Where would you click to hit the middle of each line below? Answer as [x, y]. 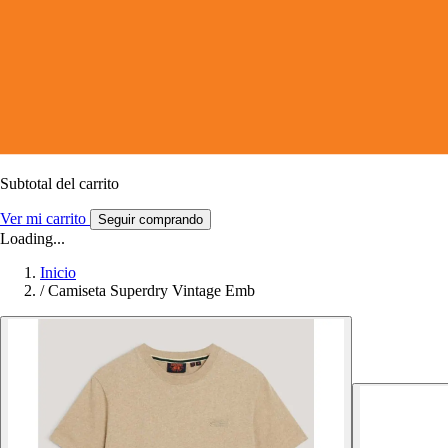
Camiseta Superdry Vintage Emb [151, 290]
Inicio [58, 272]
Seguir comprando [150, 219]
